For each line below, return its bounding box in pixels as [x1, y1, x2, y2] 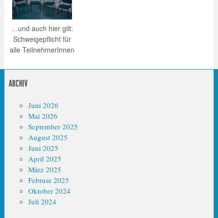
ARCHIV [8, 78, 28, 90]
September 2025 [28, 122, 78, 132]
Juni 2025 [28, 143, 58, 153]
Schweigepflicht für [13, 34, 71, 44]
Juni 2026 [28, 100, 58, 110]
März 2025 [28, 164, 61, 175]
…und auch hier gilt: [11, 23, 73, 34]
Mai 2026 [28, 111, 57, 121]
